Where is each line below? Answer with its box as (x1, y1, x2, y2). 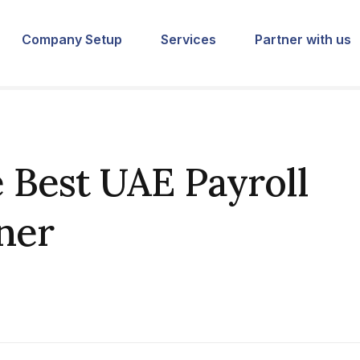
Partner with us (255, 31, 351, 47)
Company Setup (22, 31, 122, 47)
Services (161, 31, 216, 47)
